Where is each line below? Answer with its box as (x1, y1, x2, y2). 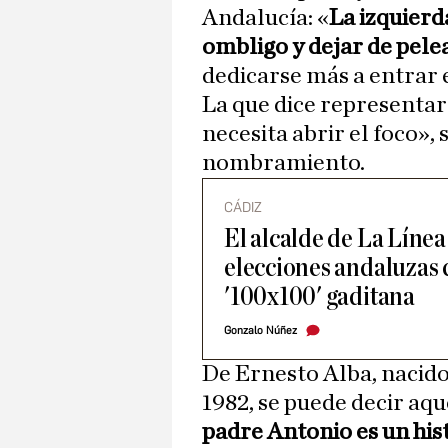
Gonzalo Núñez (224, 324, 297, 338)
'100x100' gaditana (224, 283, 415, 311)
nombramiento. (202, 151, 365, 176)
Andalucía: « (202, 6, 329, 31)
